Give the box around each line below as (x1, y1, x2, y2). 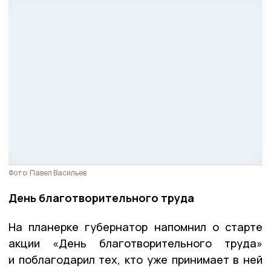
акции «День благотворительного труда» (8, 235, 263, 250)
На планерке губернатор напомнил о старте (8, 219, 263, 234)
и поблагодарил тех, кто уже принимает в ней (8, 252, 263, 267)
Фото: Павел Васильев (8, 167, 87, 178)
